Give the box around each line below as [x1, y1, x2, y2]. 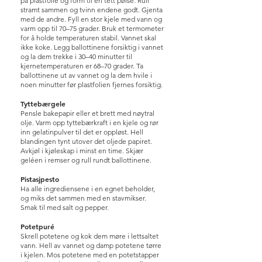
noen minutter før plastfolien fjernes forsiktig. [20, 80, 163, 89]
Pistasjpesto [20, 174, 59, 184]
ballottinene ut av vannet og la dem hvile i [20, 71, 152, 80]
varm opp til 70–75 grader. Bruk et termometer [20, 24, 164, 33]
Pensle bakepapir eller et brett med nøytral [20, 109, 154, 118]
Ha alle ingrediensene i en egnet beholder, [20, 184, 155, 193]
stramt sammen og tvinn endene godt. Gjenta [20, 5, 163, 14]
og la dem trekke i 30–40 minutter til [20, 52, 132, 61]
